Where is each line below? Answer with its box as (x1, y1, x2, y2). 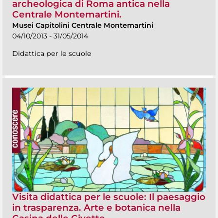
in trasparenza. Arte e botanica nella (12, 201, 181, 213)
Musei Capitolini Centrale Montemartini (12, 20, 153, 30)
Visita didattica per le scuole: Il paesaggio (12, 191, 205, 202)
